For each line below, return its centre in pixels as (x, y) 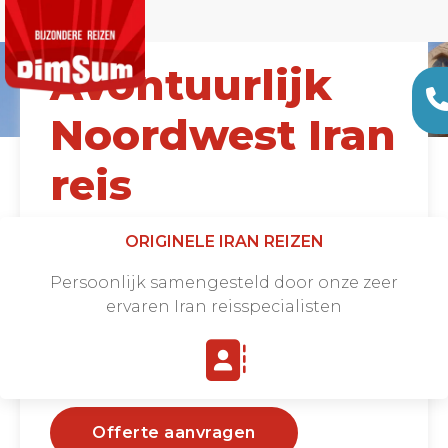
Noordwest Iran (223, 135)
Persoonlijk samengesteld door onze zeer (224, 282)
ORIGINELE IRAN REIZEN (224, 241)
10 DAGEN (231, 239)
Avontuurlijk (191, 85)
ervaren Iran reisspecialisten (224, 306)
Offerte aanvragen (174, 432)
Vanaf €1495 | (109, 239)
